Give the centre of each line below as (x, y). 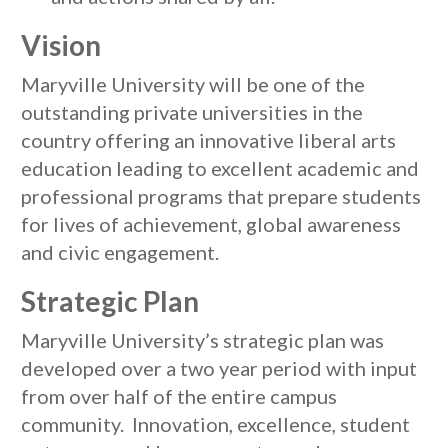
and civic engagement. (120, 252)
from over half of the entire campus (179, 396)
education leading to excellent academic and (220, 168)
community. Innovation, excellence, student (215, 424)
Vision (61, 45)
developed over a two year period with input (219, 368)
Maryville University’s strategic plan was (202, 340)
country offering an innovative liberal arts (208, 140)
